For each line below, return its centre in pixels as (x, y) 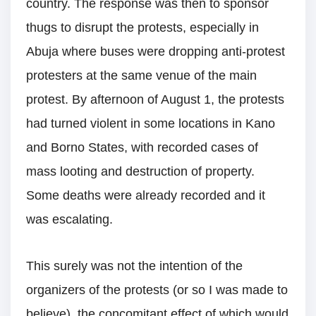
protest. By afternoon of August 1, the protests (155, 99)
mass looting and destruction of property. (140, 171)
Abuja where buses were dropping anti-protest (156, 51)
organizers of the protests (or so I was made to (157, 290)
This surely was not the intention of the (134, 266)
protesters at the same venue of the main (141, 75)
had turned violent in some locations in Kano (151, 123)
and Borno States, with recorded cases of (142, 147)
